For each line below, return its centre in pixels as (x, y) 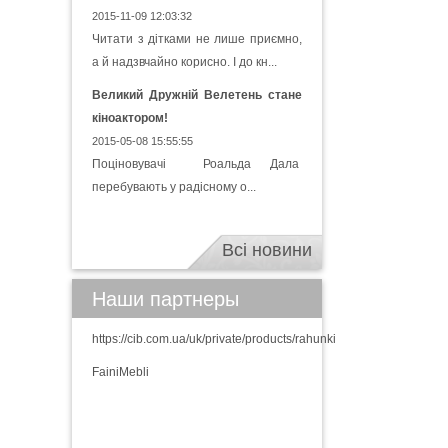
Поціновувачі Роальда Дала (197, 164)
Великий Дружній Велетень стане (197, 95)
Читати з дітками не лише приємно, (197, 39)
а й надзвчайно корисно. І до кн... (184, 62)
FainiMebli (120, 372)
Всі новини (267, 250)
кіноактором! (130, 118)
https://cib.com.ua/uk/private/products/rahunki (214, 339)
